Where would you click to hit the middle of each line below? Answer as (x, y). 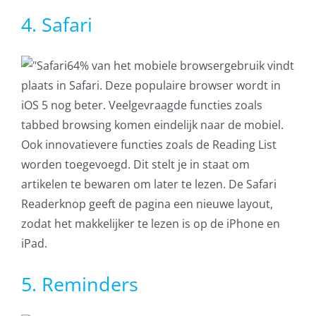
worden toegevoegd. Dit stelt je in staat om (135, 165)
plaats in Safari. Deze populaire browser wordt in (151, 86)
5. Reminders (79, 284)
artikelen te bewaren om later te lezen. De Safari (148, 184)
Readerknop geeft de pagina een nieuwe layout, (147, 204)
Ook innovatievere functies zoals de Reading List (148, 145)
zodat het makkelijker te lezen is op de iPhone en (150, 224)
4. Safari (56, 25)
